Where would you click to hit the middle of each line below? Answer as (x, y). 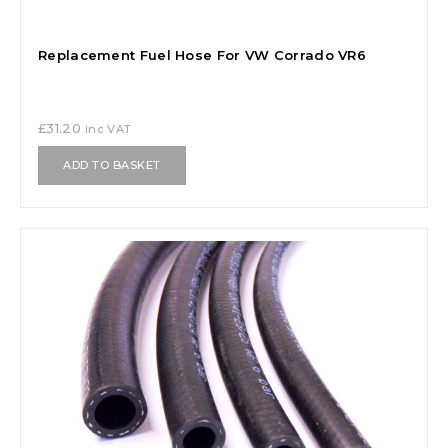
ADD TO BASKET (112, 164)
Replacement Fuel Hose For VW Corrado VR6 (202, 55)
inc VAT (108, 128)
